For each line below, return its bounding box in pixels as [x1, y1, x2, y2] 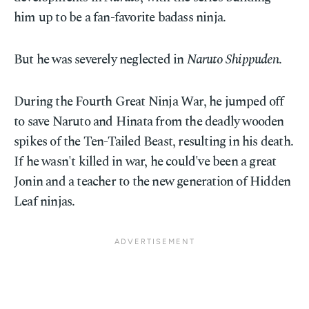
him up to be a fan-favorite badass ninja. [14, 8, 226, 28]
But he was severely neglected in [14, 50, 187, 70]
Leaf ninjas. [14, 192, 75, 212]
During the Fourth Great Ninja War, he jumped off [14, 92, 284, 112]
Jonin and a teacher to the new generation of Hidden [14, 172, 291, 192]
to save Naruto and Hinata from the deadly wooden [14, 112, 284, 132]
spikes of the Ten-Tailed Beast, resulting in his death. [14, 132, 294, 152]
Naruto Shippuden [186, 50, 279, 70]
